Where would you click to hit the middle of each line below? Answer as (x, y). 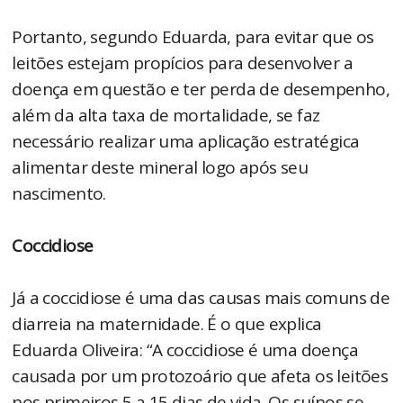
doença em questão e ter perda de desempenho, (201, 90)
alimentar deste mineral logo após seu (160, 168)
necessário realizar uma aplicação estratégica (186, 142)
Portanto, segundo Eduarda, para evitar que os (193, 37)
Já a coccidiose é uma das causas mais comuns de (201, 298)
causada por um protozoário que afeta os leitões (200, 376)
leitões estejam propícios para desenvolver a (183, 63)
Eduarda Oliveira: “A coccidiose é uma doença (185, 350)
